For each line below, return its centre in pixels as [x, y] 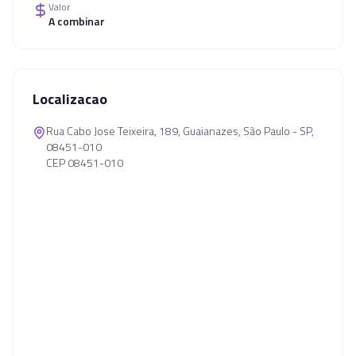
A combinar [77, 21]
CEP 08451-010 [85, 163]
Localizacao [70, 99]
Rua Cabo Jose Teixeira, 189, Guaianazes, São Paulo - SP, [180, 131]
